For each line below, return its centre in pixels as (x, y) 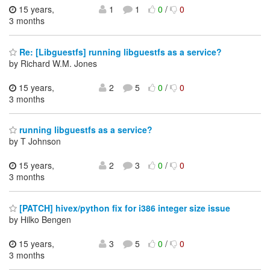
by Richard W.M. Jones (53, 63)
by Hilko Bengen (40, 219)
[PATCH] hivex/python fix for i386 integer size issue (124, 208)
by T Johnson (35, 141)
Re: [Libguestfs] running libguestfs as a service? (119, 52)
